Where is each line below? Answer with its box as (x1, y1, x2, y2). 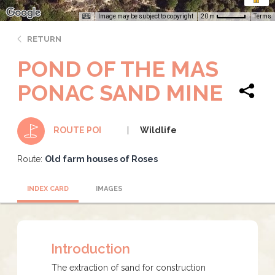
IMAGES (96, 184, 123, 193)
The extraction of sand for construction (52, 262, 206, 273)
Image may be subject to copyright (98, 12, 193, 20)
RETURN (27, 34, 61, 44)
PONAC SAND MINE (17, 79, 223, 106)
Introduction (51, 240, 130, 257)
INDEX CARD (27, 184, 69, 193)
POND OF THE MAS (17, 55, 219, 82)
